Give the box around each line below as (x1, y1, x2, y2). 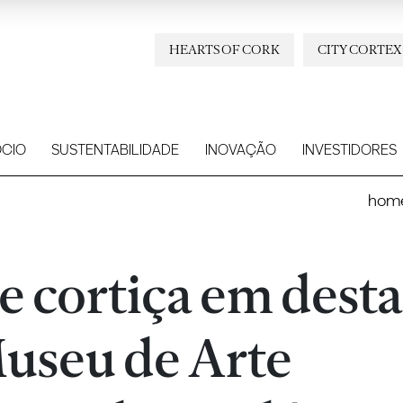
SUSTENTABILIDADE (51, 141, 180, 159)
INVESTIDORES (301, 141, 397, 159)
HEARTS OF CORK (169, 40, 281, 58)
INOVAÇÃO (205, 141, 277, 159)
